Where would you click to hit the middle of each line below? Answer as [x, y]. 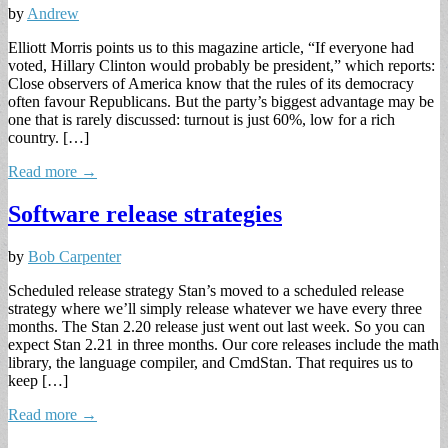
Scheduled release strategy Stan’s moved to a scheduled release [206, 290]
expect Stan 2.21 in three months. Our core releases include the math [223, 344]
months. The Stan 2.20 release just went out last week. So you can [216, 326]
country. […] [48, 138]
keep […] [38, 380]
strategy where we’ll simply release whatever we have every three [215, 308]
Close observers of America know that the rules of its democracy [211, 84]
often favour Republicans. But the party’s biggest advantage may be [221, 102]
